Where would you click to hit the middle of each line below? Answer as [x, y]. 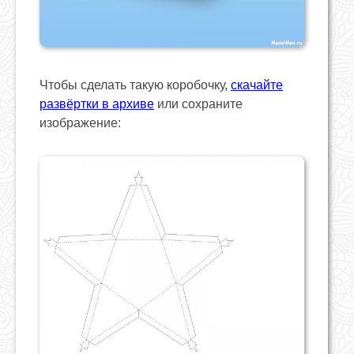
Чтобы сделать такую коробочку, [135, 85]
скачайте [257, 85]
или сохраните [198, 104]
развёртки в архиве [97, 104]
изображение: [80, 123]
